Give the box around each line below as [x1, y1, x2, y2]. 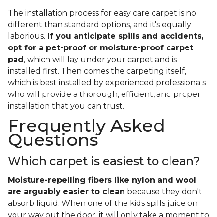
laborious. [8, 31, 45, 41]
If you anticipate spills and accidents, [45, 31, 203, 41]
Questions [8, 129, 98, 151]
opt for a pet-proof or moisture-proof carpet [8, 43, 193, 53]
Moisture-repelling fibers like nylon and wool [8, 175, 196, 185]
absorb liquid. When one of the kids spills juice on [8, 199, 198, 208]
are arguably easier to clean [8, 187, 125, 197]
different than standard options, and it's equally [8, 20, 191, 30]
